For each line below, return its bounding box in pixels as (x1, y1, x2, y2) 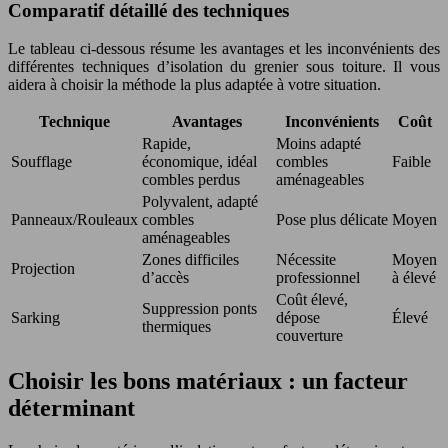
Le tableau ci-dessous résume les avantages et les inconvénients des (8, 40, 440, 58)
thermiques (142, 318, 211, 336)
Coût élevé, (276, 291, 348, 309)
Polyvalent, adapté (142, 193, 258, 211)
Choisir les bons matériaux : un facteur (8, 368, 408, 395)
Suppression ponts (142, 300, 257, 318)
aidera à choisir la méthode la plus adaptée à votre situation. (8, 76, 381, 94)
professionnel (276, 269, 360, 287)
